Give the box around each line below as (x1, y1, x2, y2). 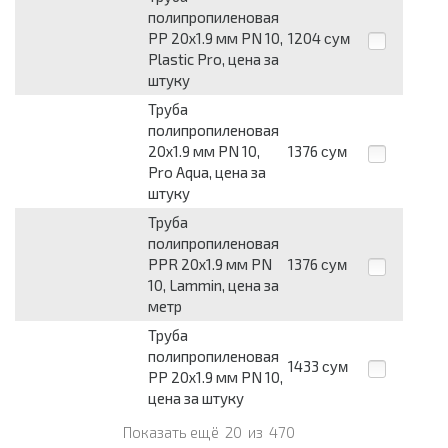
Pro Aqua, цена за (148, 163, 266, 182)
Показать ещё (123, 423, 222, 442)
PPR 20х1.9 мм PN (148, 255, 272, 274)
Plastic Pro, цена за (148, 50, 279, 69)
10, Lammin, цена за (148, 276, 279, 295)
